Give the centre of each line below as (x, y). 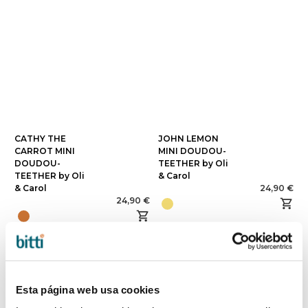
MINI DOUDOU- (192, 151)
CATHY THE (40, 138)
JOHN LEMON (188, 138)
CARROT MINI (45, 151)
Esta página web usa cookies (88, 289)
